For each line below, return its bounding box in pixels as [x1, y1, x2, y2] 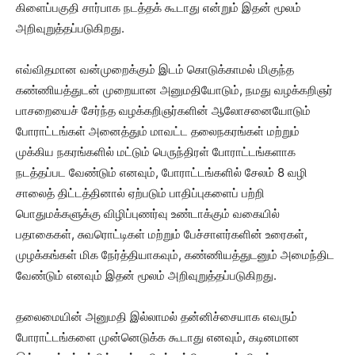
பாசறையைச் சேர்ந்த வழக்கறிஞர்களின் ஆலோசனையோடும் [16, 103, 311, 119]
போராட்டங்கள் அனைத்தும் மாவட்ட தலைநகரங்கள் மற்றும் [16, 124, 300, 139]
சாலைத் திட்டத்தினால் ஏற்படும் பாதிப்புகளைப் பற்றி [16, 185, 265, 201]
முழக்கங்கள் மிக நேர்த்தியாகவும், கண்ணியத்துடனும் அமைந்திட [16, 247, 334, 263]
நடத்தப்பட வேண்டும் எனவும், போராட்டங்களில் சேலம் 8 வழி [16, 165, 307, 181]
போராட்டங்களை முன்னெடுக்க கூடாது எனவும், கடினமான [16, 330, 300, 345]
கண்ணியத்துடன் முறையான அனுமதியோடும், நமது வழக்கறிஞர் [16, 82, 333, 98]
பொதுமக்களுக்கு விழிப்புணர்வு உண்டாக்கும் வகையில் [16, 206, 280, 222]
